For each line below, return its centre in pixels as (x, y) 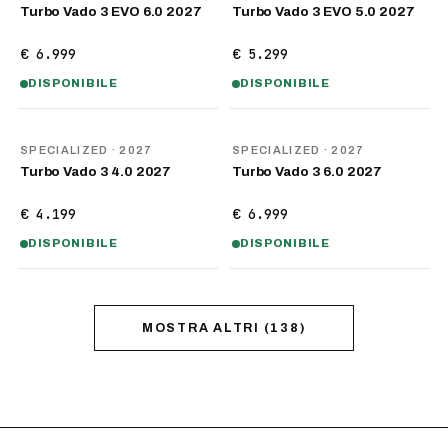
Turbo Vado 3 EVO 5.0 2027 (323, 11)
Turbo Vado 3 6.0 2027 (307, 171)
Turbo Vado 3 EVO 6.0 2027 (111, 11)
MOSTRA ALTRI (200, 328)
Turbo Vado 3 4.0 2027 (96, 171)
